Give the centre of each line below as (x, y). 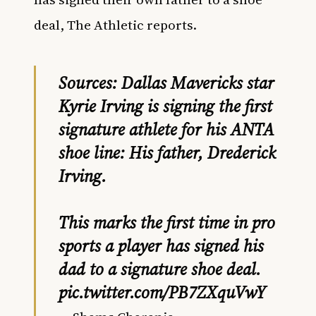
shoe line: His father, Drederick (167, 153)
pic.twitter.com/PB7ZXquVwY (162, 292)
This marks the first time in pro (167, 223)
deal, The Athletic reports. (115, 25)
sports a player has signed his (161, 246)
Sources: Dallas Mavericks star (166, 83)
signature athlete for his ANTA (166, 129)
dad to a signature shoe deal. (160, 269)
